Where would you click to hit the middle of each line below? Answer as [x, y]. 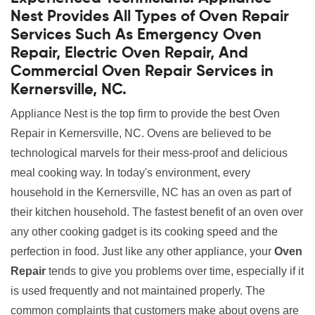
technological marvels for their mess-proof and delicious [149, 153]
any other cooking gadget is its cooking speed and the [144, 232]
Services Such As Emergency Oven [136, 35]
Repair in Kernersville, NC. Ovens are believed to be [141, 133]
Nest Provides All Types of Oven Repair [150, 17]
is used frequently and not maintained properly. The [138, 291]
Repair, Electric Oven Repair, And [129, 53]
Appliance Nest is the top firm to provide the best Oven [145, 114]
